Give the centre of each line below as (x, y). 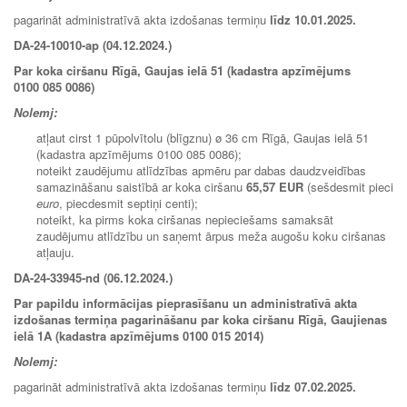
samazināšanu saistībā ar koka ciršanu (141, 186)
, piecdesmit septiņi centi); (129, 203)
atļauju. (55, 252)
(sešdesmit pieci (348, 186)
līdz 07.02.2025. (313, 386)
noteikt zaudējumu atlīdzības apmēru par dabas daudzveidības (201, 170)
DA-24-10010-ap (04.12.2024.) (93, 45)
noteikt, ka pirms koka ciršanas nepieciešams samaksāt (185, 219)
